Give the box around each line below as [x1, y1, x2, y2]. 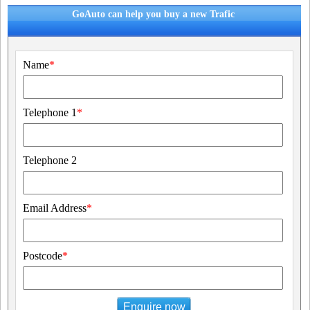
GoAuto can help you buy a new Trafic [72, 9, 235, 19]
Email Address [23, 202, 86, 214]
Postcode [23, 250, 62, 262]
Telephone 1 [23, 107, 77, 118]
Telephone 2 [23, 154, 77, 166]
